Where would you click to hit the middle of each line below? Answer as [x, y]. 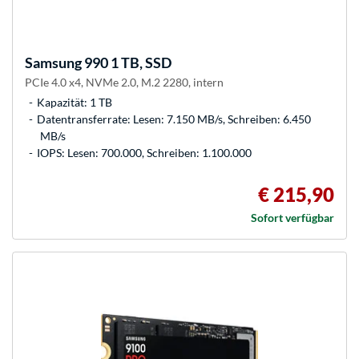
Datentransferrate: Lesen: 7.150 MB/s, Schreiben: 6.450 [174, 119]
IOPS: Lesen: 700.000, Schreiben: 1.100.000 [144, 153]
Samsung [53, 63]
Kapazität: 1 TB [75, 103]
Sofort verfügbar [292, 218]
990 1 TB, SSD [127, 63]
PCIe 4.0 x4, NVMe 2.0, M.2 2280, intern [124, 83]
